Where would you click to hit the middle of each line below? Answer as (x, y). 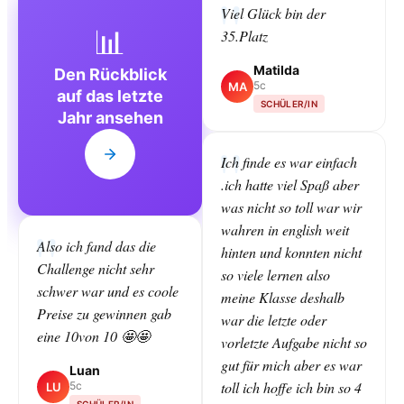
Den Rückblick (110, 74)
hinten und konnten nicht (291, 252)
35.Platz (244, 35)
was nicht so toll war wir (291, 207)
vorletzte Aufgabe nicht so (294, 342)
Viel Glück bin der (273, 13)
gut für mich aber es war (291, 364)
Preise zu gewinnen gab (104, 313)
